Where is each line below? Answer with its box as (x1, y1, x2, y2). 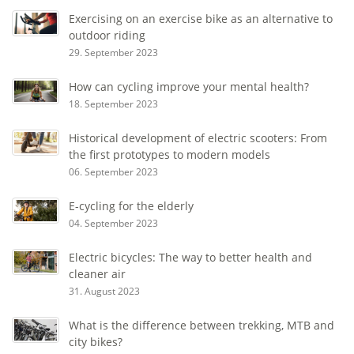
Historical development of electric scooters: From (69, 130, 327, 146)
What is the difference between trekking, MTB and (69, 318, 334, 333)
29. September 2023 (69, 46, 158, 60)
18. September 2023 (69, 97, 158, 111)
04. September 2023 (69, 217, 158, 231)
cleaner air (69, 266, 126, 282)
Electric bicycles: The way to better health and (69, 250, 312, 265)
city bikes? (69, 334, 122, 350)
